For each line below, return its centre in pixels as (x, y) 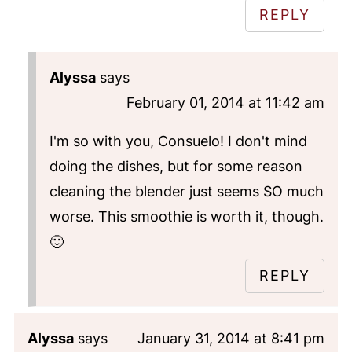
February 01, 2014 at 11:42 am (226, 102)
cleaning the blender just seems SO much (186, 191)
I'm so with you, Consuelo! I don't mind (178, 141)
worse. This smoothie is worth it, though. (186, 216)
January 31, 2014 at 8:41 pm (231, 338)
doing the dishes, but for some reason (176, 166)
